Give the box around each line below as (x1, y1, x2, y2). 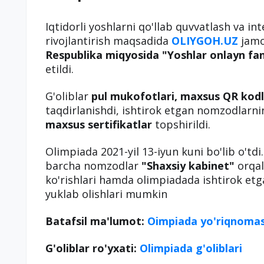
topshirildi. (152, 117, 210, 131)
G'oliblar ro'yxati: (45, 241, 140, 255)
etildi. (45, 62, 74, 76)
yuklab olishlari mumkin (45, 187, 167, 201)
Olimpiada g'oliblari (140, 241, 242, 255)
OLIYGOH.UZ (171, 34, 238, 48)
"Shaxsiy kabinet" (141, 159, 237, 173)
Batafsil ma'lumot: (45, 214, 147, 228)
